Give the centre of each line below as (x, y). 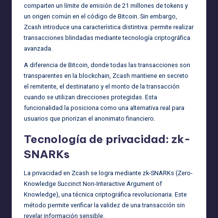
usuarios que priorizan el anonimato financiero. (90, 118)
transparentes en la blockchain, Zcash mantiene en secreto (106, 75)
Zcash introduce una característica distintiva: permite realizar (109, 27)
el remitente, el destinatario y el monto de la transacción (102, 86)
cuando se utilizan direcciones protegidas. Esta (91, 97)
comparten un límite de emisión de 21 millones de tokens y (106, 5)
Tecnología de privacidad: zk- (107, 139)
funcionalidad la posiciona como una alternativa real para (104, 108)
